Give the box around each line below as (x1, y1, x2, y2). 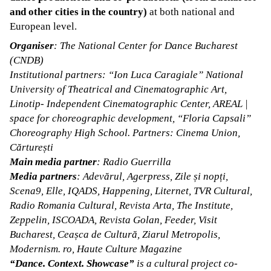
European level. (10, 20, 77, 32)
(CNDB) (10, 54, 44, 66)
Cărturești (10, 141, 53, 153)
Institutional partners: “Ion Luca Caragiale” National (10, 68, 243, 80)
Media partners (10, 170, 77, 182)
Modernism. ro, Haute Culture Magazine (10, 243, 182, 255)
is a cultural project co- (134, 257, 238, 269)
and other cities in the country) (10, 5, 147, 18)
